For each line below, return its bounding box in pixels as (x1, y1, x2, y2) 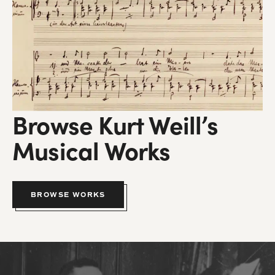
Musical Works (12, 132, 171, 166)
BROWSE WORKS (31, 190, 106, 199)
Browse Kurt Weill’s (12, 106, 218, 141)
